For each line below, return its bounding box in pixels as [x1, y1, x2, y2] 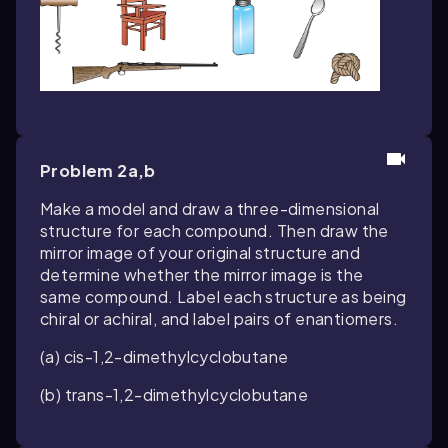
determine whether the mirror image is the [40, 263, 364, 285]
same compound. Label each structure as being [40, 285, 407, 307]
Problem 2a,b [40, 159, 156, 181]
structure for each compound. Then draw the [40, 219, 389, 241]
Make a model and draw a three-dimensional [40, 197, 380, 219]
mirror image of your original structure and [40, 241, 361, 263]
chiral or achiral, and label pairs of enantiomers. [40, 307, 398, 329]
